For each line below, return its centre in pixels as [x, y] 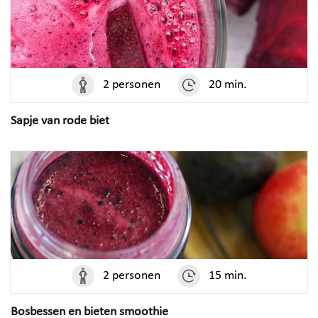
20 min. [227, 85]
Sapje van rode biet [60, 121]
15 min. [227, 276]
